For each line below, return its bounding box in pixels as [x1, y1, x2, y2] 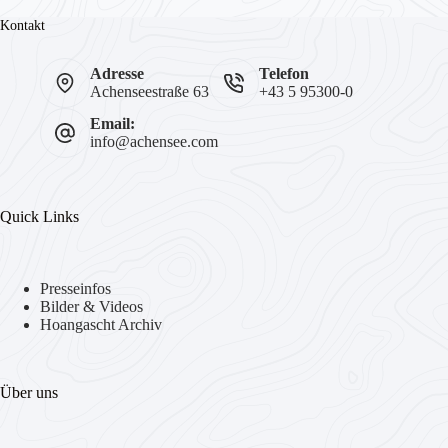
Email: [90, 114, 135, 132]
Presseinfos [40, 280, 111, 298]
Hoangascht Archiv [40, 316, 162, 334]
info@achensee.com [90, 132, 218, 150]
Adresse [90, 64, 144, 82]
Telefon [259, 64, 309, 82]
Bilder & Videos [40, 298, 143, 316]
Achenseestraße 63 [90, 82, 209, 100]
